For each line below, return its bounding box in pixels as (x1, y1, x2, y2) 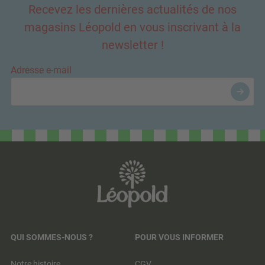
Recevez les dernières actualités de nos (28, 2, 237, 17)
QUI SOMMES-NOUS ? (11, 232, 93, 243)
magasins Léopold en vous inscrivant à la (24, 20, 241, 35)
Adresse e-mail (11, 64, 72, 76)
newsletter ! (101, 38, 164, 53)
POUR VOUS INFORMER (135, 232, 224, 243)
